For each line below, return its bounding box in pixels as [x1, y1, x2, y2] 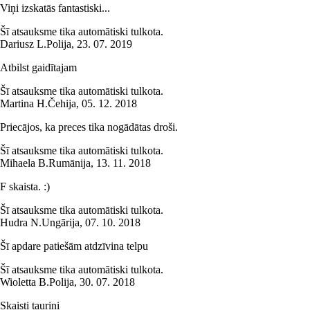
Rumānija [48, 156, 91, 169]
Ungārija [42, 216, 80, 228]
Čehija [48, 97, 76, 109]
